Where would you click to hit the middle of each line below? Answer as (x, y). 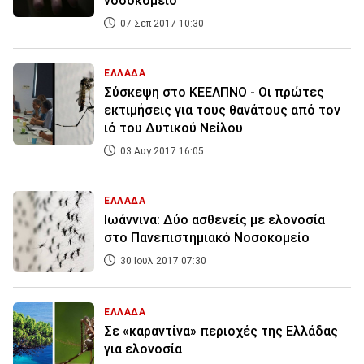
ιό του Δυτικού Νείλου (173, 128)
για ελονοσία (143, 349)
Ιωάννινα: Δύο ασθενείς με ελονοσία (214, 220)
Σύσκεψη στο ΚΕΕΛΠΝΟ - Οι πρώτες (214, 93)
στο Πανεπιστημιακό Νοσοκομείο (207, 238)
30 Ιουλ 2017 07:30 (162, 261)
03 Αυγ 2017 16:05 (161, 152)
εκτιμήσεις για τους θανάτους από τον (222, 110)
